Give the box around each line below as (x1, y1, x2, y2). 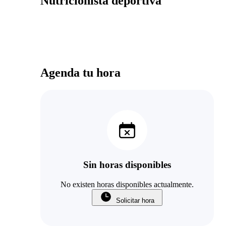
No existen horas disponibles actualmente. (61, 180, 194, 189)
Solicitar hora (116, 197, 154, 205)
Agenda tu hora (40, 66, 121, 79)
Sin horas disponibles (83, 159, 171, 171)
